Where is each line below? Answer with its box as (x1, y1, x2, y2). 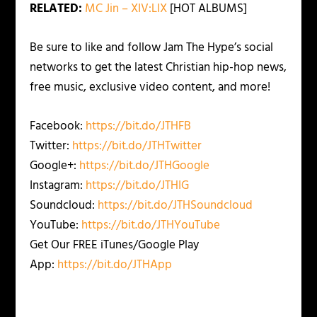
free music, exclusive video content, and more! (30, 77, 271, 97)
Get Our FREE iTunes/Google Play (30, 236, 200, 255)
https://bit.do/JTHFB (86, 117, 192, 137)
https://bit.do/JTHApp (57, 255, 173, 275)
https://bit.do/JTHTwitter (72, 137, 202, 156)
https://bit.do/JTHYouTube (81, 216, 221, 236)
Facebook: (30, 117, 86, 137)
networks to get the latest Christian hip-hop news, (30, 57, 287, 77)
